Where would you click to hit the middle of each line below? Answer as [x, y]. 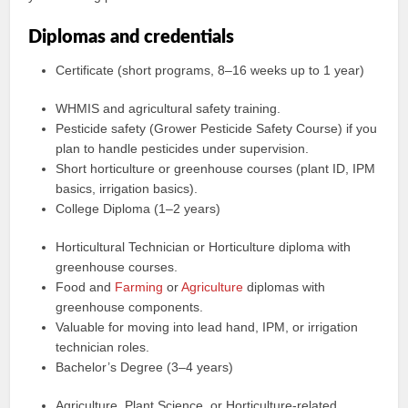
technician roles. [103, 347]
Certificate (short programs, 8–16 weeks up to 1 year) [210, 70]
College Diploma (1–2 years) [138, 209]
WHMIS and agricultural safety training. [168, 108]
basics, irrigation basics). [127, 189]
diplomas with [285, 287]
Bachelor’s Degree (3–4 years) [145, 367]
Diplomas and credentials [132, 37]
